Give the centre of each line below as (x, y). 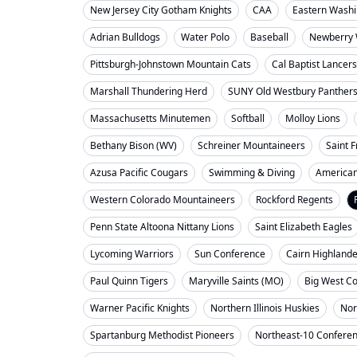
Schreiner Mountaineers (251, 145)
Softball (248, 118)
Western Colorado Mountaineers (163, 200)
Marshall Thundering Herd (149, 91)
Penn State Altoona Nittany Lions (162, 227)
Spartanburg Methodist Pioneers (162, 335)
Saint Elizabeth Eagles (304, 227)
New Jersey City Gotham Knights (161, 10)
